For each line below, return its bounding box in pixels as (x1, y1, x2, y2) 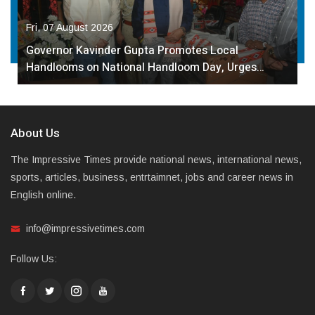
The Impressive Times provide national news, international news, (11, 153, 302, 165)
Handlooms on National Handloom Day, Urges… (26, 58, 264, 76)
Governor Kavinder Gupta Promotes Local (26, 41, 238, 59)
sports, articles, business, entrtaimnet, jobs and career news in (11, 171, 293, 183)
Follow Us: (11, 252, 57, 264)
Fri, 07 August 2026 (26, 21, 113, 33)
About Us (11, 124, 60, 142)
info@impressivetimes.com (26, 222, 145, 234)
